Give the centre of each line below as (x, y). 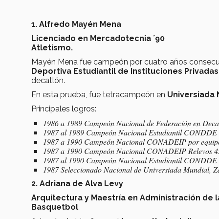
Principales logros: (65, 109)
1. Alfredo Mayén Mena (76, 24)
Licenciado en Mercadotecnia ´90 (99, 38)
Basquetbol (55, 207)
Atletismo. (52, 47)
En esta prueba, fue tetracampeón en (99, 94)
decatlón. (48, 80)
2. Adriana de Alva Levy (79, 183)
